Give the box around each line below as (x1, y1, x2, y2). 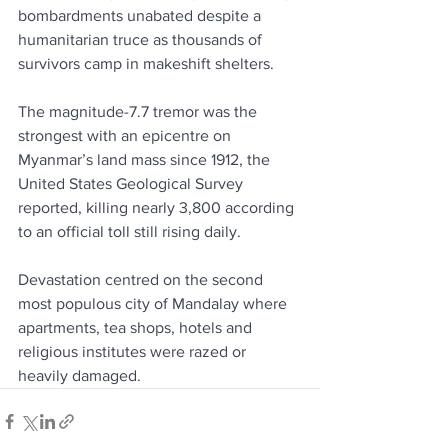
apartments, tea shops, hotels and (18, 318, 256, 336)
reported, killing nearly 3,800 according (18, 198, 298, 216)
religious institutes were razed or (18, 342, 250, 360)
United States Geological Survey (18, 174, 247, 192)
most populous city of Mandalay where (18, 294, 291, 312)
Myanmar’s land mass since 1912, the (18, 150, 274, 168)
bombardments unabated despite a (18, 6, 265, 24)
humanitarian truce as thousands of (18, 30, 266, 48)
